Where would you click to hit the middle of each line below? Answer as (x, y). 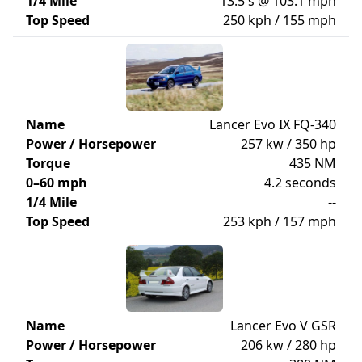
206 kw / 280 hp (288, 345)
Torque (48, 163)
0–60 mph (57, 183)
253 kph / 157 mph (280, 221)
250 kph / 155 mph (280, 20)
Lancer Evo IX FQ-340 (273, 124)
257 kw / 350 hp (288, 144)
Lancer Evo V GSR (283, 326)
